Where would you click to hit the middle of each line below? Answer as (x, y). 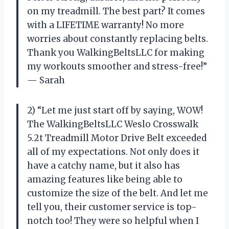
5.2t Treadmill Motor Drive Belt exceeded (117, 138)
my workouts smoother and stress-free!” (117, 67)
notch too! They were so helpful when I (113, 221)
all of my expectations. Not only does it (113, 152)
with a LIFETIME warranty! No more (106, 25)
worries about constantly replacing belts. (118, 39)
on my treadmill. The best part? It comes (116, 12)
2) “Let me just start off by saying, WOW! (115, 111)
